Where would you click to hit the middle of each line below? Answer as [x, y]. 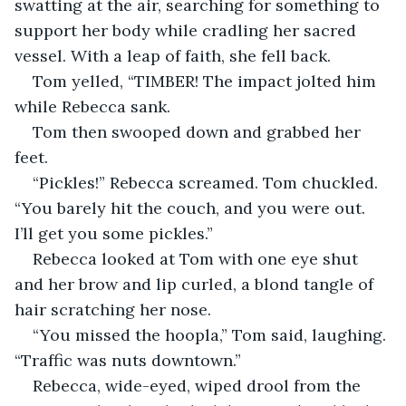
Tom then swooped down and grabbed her [199, 131]
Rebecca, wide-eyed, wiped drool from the [199, 385]
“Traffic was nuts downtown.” [128, 360]
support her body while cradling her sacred [188, 30]
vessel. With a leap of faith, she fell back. [173, 55]
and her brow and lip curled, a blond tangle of [196, 284]
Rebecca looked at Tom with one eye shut [198, 258]
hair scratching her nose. [113, 309]
